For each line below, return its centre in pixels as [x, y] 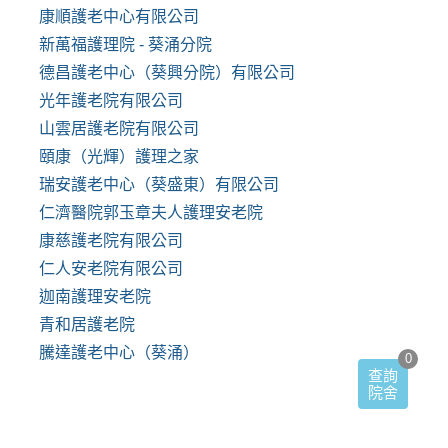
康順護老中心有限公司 [119, 16]
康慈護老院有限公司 [111, 240]
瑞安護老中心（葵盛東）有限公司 [159, 184]
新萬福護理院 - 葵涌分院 [125, 44]
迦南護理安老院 [95, 296]
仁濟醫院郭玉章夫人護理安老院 [151, 212]
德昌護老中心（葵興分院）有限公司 [167, 72]
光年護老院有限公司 [111, 100]
